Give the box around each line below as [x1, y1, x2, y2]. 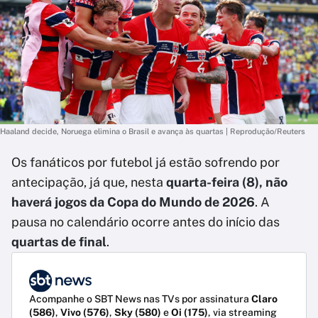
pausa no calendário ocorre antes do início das [11, 214, 280, 229]
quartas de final [11, 234, 106, 249]
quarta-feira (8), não [166, 175, 287, 190]
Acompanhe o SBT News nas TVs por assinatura [29, 293, 251, 305]
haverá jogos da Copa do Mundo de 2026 [11, 194, 255, 209]
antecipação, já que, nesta [11, 175, 166, 190]
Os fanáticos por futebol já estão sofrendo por [11, 155, 280, 170]
